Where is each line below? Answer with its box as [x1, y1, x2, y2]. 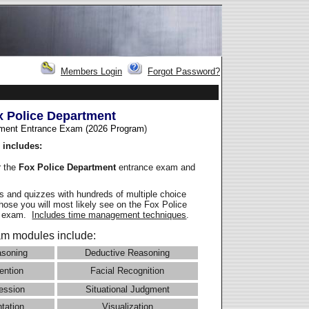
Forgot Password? [148, 66, 220, 77]
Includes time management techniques [32, 210, 187, 221]
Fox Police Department [19, 161, 119, 172]
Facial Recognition [90, 266, 165, 277]
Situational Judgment [85, 284, 170, 295]
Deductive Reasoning [85, 248, 170, 259]
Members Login [61, 66, 122, 77]
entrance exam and [119, 161, 196, 172]
